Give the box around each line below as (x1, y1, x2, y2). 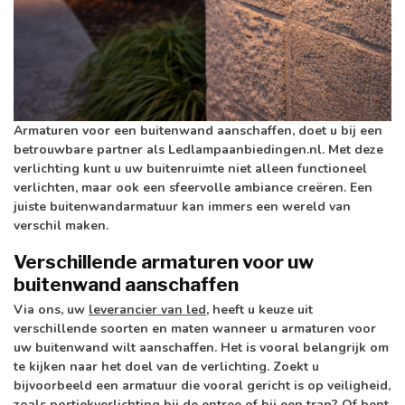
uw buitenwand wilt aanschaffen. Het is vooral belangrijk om (14, 338, 389, 356)
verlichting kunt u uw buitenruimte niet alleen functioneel (14, 160, 367, 178)
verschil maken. (14, 217, 108, 235)
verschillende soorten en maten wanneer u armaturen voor (14, 319, 376, 337)
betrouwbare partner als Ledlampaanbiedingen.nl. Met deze (14, 141, 383, 159)
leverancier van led (89, 300, 206, 318)
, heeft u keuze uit (206, 300, 313, 318)
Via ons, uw (14, 300, 89, 318)
